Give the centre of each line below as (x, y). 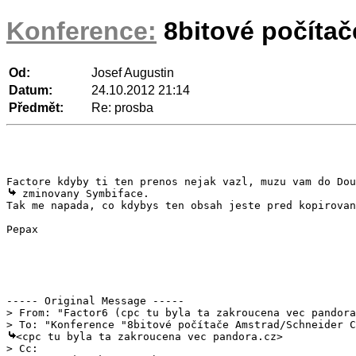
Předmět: (36, 107)
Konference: (81, 31)
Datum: (31, 90)
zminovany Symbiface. (83, 193)
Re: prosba (122, 107)
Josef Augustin (133, 72)
